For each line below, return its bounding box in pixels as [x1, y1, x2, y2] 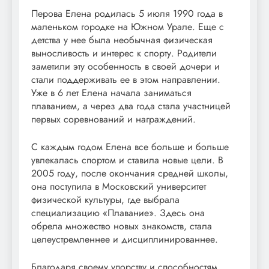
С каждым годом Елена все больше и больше [31, 140, 229, 154]
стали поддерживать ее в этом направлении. [31, 73, 220, 87]
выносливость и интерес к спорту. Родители [31, 46, 217, 61]
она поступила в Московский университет [31, 180, 206, 194]
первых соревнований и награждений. [31, 112, 196, 127]
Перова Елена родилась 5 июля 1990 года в [31, 7, 223, 21]
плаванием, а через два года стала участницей [31, 99, 231, 113]
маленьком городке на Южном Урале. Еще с [31, 20, 224, 34]
